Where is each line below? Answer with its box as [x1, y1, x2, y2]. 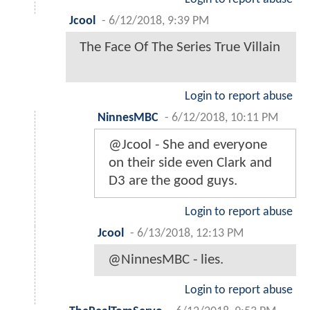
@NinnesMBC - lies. [108, 252, 224, 267]
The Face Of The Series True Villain [80, 39, 280, 55]
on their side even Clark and [109, 155, 272, 170]
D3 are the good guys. [109, 173, 237, 188]
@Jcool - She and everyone [109, 137, 267, 152]
